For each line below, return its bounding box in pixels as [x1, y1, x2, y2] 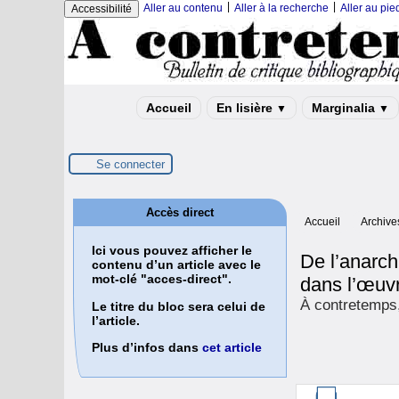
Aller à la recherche [234, 2, 329, 14]
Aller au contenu [143, 2, 223, 14]
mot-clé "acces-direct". [92, 272, 232, 287]
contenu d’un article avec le [92, 257, 261, 273]
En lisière [216, 101, 276, 115]
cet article [202, 340, 262, 355]
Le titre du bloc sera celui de [92, 298, 265, 313]
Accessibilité [71, 3, 132, 15]
